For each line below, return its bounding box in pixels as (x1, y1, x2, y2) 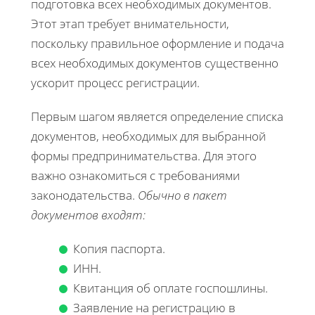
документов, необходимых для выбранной (31, 127, 266, 144)
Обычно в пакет (138, 186, 227, 203)
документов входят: (31, 206, 146, 223)
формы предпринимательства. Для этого (31, 147, 257, 164)
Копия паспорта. (73, 240, 165, 257)
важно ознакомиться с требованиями (31, 167, 240, 184)
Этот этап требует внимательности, (31, 15, 229, 32)
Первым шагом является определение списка (31, 108, 283, 124)
